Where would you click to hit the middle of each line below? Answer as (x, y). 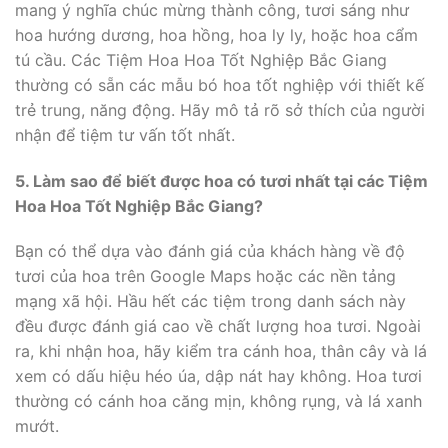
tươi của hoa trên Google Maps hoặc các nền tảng (205, 276)
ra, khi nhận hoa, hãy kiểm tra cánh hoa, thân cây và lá (221, 351)
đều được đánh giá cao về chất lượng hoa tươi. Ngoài (218, 326)
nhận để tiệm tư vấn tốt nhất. (125, 134)
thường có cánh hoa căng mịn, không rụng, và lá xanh (218, 401)
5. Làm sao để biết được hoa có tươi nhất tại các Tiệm (221, 180)
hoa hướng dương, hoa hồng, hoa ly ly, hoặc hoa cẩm (216, 34)
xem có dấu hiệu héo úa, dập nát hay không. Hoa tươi (218, 376)
